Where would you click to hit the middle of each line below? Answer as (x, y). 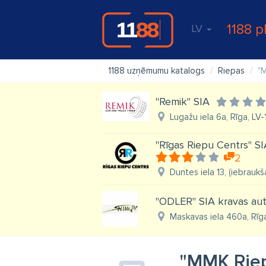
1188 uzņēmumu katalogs (156, 71)
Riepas (231, 71)
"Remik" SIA (183, 102)
